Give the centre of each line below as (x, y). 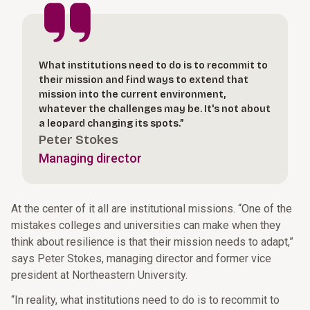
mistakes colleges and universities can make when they (146, 225)
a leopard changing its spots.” (111, 124)
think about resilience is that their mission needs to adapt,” (152, 242)
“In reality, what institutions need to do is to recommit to (145, 300)
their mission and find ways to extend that (144, 80)
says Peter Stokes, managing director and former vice (141, 258)
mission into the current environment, (132, 94)
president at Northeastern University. (99, 275)
